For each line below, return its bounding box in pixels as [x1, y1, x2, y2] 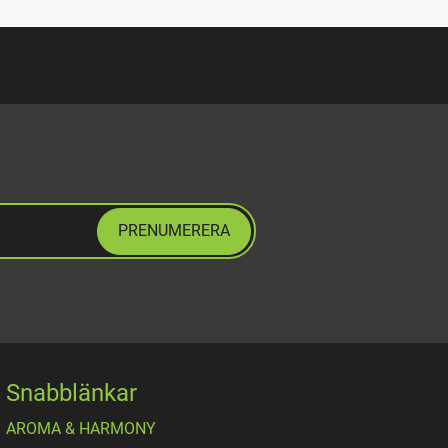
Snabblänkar [6, 379, 137, 408]
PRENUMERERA [118, 220, 231, 240]
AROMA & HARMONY [6, 419, 156, 439]
